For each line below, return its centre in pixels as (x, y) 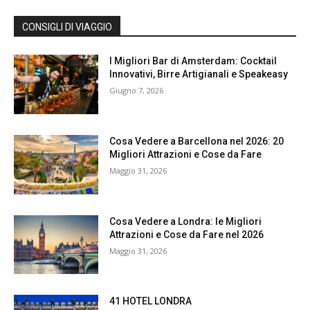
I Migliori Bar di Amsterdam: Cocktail (193, 61)
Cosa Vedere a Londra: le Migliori (186, 221)
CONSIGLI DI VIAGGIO (67, 27)
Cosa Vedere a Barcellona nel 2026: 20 (197, 141)
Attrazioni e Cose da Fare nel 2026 (187, 234)
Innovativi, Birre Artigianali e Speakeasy (199, 74)
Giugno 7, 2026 (137, 91)
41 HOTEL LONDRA (151, 301)
